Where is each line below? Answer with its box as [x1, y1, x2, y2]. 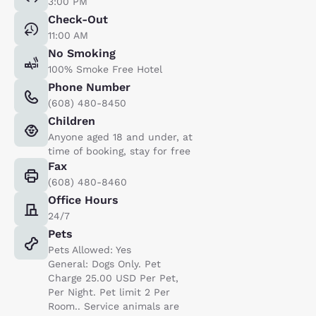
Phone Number [48, 80, 130, 94]
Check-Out [48, 12, 108, 26]
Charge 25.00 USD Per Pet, [48, 272, 178, 284]
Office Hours [48, 193, 119, 207]
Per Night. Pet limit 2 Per [48, 286, 170, 298]
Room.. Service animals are [48, 300, 179, 312]
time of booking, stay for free [48, 145, 190, 157]
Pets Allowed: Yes [48, 243, 131, 255]
